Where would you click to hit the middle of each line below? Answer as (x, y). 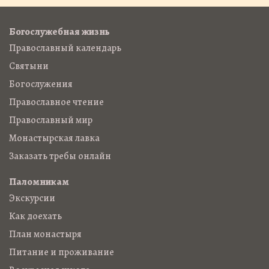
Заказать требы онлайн (60, 156)
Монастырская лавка (54, 138)
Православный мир (51, 120)
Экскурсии (32, 198)
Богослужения (41, 84)
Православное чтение (56, 102)
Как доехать (35, 216)
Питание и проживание (62, 252)
